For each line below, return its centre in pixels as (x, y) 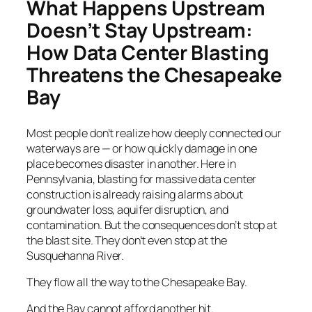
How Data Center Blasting (148, 52)
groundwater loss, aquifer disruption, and (127, 209)
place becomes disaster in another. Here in (131, 163)
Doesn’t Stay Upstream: (140, 30)
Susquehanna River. (76, 255)
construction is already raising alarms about (135, 194)
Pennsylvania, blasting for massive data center (142, 179)
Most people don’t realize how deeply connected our (154, 133)
